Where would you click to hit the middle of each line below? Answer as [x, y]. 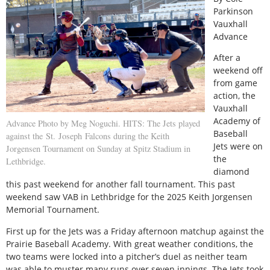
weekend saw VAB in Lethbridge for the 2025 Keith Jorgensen [129, 197]
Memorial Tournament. [53, 210]
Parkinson [234, 11]
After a [227, 58]
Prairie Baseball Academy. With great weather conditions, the [130, 243]
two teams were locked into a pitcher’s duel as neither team [127, 256]
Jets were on [238, 146]
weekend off [238, 71]
